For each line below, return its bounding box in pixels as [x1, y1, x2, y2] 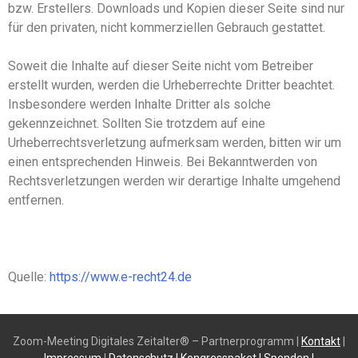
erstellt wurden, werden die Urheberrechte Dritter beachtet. [8, 78, 335, 93]
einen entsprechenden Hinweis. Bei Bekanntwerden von [8, 154, 317, 170]
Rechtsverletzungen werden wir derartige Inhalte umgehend [8, 173, 340, 189]
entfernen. [8, 193, 64, 209]
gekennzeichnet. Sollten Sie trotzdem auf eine [8, 116, 265, 132]
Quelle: [8, 269, 50, 285]
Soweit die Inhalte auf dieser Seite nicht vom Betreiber [8, 58, 313, 74]
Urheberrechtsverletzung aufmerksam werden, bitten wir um [8, 135, 341, 151]
